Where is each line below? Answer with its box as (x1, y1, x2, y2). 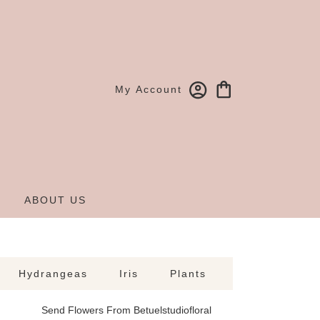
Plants (170, 268, 206, 280)
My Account (115, 84, 182, 96)
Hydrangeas (19, 268, 88, 280)
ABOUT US (24, 194, 87, 206)
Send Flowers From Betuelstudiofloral (41, 304, 211, 316)
